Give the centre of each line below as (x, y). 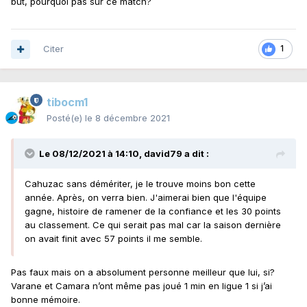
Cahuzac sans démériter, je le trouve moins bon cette (140, 184)
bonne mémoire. (46, 300)
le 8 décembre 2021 (127, 118)
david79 (163, 154)
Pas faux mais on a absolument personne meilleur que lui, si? (144, 272)
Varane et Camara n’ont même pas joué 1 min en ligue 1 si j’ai (142, 286)
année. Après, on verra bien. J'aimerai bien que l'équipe (146, 198)
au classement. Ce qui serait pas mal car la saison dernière (153, 225)
